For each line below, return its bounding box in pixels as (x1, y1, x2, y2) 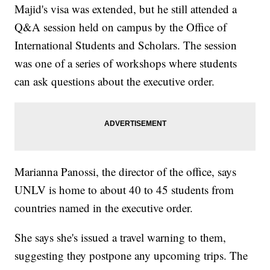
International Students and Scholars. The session (14, 37, 237, 53)
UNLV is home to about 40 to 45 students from (14, 182, 234, 198)
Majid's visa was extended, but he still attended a (14, 1, 237, 17)
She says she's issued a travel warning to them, (14, 230, 227, 245)
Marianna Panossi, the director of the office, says (14, 164, 237, 180)
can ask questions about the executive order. (14, 74, 215, 89)
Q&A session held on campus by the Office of (14, 19, 227, 35)
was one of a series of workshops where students (14, 55, 237, 71)
